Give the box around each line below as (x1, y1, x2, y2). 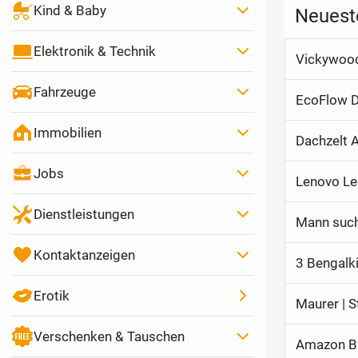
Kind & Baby (33, 2, 106, 18)
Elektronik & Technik (33, 42, 156, 59)
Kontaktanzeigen (33, 246, 135, 263)
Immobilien (33, 124, 101, 141)
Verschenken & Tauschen (33, 328, 185, 344)
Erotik (33, 287, 70, 304)
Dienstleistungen (33, 205, 134, 222)
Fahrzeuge (33, 83, 96, 100)
